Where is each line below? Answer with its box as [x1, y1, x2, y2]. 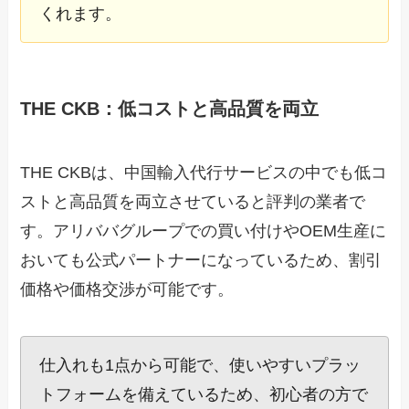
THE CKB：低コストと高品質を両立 [20, 99, 320, 120]
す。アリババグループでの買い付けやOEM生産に [20, 221, 387, 240]
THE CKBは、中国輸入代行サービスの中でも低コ [20, 163, 388, 182]
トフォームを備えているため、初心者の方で [39, 385, 369, 404]
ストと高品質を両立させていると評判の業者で [20, 192, 366, 211]
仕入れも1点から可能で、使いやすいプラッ [39, 356, 362, 375]
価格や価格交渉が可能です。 [20, 279, 235, 299]
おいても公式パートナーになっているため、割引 [20, 250, 383, 269]
